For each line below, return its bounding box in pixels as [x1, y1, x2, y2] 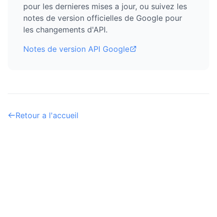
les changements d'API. [23, 25, 108, 34]
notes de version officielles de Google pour [23, 13, 182, 23]
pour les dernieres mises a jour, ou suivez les [23, 1, 187, 11]
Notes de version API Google [23, 44, 129, 54]
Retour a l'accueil [15, 110, 78, 120]
